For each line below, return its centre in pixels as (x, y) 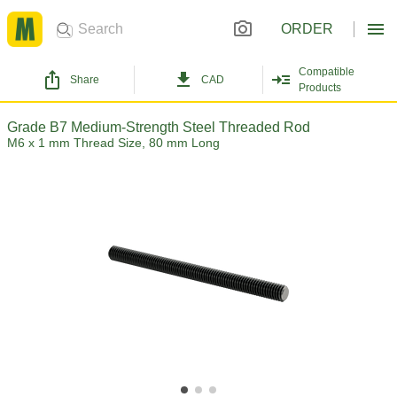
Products (319, 88)
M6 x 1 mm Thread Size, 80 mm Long (113, 143)
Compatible (326, 72)
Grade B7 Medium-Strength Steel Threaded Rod (159, 127)
